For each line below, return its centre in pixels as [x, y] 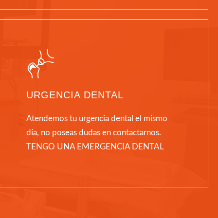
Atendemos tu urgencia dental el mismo [97, 119]
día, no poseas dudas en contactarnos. [94, 133]
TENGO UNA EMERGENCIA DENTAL [95, 147]
